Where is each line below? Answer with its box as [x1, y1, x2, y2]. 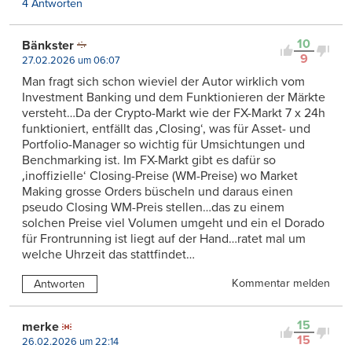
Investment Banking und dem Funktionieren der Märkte [22, 89, 325, 105]
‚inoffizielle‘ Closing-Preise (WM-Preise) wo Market [22, 167, 298, 184]
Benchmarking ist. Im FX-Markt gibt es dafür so [22, 152, 276, 168]
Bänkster [22, 37, 74, 53]
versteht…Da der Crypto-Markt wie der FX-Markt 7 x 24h [22, 104, 325, 121]
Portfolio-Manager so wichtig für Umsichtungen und [22, 136, 305, 152]
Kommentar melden [232, 276, 330, 290]
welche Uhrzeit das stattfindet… [22, 246, 195, 262]
